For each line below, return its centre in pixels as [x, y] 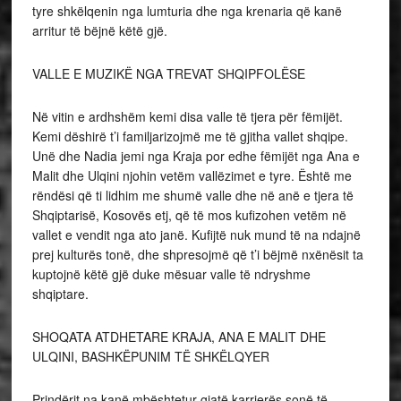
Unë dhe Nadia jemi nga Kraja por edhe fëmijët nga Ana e [196, 156]
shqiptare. [60, 294]
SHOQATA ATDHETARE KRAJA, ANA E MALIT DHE [179, 337]
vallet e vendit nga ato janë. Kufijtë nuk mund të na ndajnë [196, 235]
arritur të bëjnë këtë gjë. [99, 31]
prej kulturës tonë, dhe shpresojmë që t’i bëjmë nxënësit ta [197, 255]
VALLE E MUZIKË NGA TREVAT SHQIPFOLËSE [168, 74]
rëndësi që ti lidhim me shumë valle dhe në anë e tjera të [192, 196]
